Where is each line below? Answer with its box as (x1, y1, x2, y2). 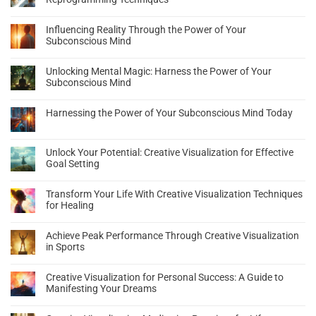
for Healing (46, 200, 94, 212)
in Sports (46, 241, 85, 253)
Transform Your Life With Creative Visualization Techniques (46, 188, 303, 200)
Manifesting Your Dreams (46, 283, 157, 295)
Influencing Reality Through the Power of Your (46, 24, 246, 36)
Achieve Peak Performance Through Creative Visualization (46, 230, 299, 242)
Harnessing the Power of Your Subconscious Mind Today (46, 107, 293, 119)
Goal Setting (46, 158, 99, 170)
